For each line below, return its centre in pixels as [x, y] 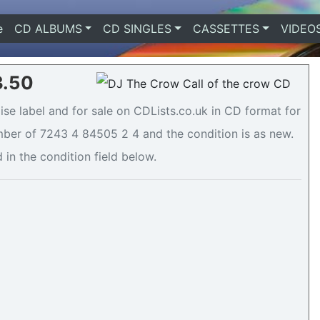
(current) [26, 29]
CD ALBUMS [48, 29]
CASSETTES [226, 29]
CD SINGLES [137, 29]
